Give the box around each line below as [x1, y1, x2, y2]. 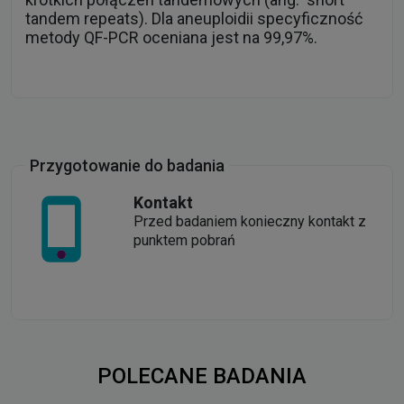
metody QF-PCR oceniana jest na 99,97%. [25, 27, 317, 47]
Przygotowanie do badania [30, 155, 225, 175]
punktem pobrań [133, 231, 235, 249]
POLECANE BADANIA [97, 363, 307, 389]
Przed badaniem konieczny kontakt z [133, 212, 366, 230]
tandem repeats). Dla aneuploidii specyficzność [25, 8, 363, 28]
